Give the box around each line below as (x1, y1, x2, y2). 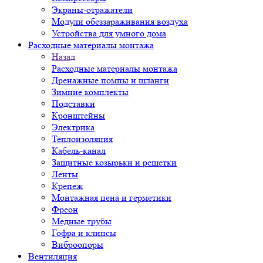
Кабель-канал (52, 145, 106, 156)
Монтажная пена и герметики (52, 192, 171, 203)
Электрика (52, 122, 95, 133)
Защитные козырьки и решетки (52, 157, 177, 168)
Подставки (52, 98, 95, 109)
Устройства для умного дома (52, 28, 166, 39)
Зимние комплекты (52, 86, 129, 97)
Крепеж (52, 180, 83, 191)
